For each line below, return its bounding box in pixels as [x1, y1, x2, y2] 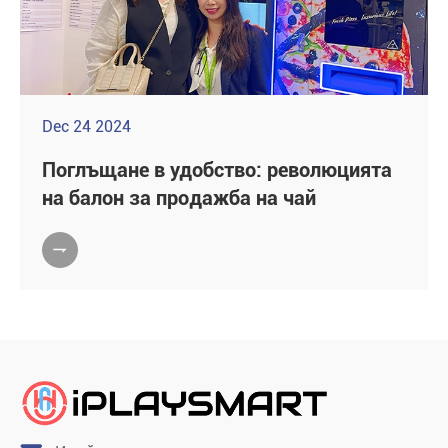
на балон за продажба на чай [42, 185, 316, 210]
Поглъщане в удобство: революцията [42, 157, 392, 182]
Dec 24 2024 [42, 116, 131, 136]
